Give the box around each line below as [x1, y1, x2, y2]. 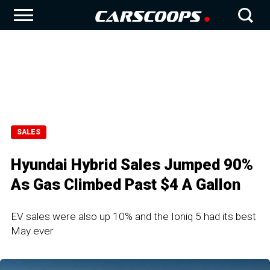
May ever [11, 225, 54, 237]
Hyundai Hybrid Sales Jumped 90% [11, 155, 253, 174]
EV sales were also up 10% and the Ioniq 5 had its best [11, 210, 256, 222]
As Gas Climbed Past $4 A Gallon [11, 175, 240, 193]
